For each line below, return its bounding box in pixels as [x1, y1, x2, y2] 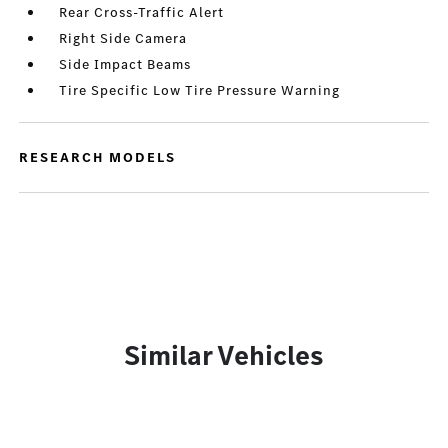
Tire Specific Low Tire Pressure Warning [59, 81, 341, 100]
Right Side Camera [59, 29, 188, 48]
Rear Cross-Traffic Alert [59, 3, 225, 22]
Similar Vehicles [124, 337, 324, 374]
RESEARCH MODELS [19, 148, 177, 167]
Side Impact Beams [59, 55, 192, 74]
